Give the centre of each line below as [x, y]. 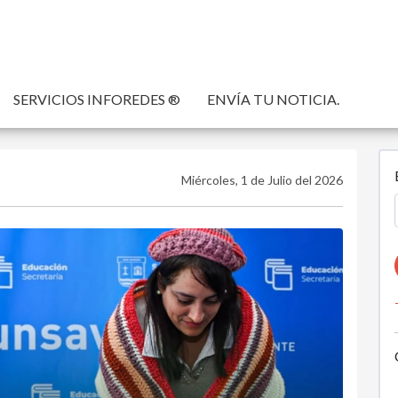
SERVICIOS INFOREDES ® [97, 99]
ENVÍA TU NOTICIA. [273, 99]
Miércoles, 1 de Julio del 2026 [262, 180]
